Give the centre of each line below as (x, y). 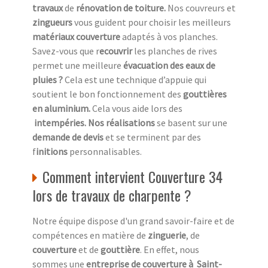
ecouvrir (116, 51)
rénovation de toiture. (121, 8)
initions (53, 152)
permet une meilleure (78, 66)
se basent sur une (191, 123)
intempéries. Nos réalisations (94, 123)
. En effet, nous (170, 250)
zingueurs (52, 22)
